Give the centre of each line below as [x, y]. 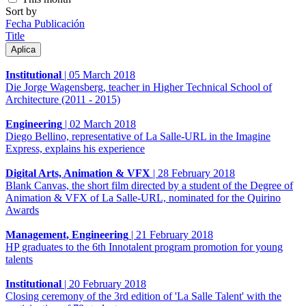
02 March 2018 [103, 124]
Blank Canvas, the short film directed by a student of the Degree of [149, 185]
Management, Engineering [67, 234]
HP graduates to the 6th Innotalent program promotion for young [144, 247]
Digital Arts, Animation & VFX [78, 173]
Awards [22, 210]
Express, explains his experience [75, 148]
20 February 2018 [108, 283]
